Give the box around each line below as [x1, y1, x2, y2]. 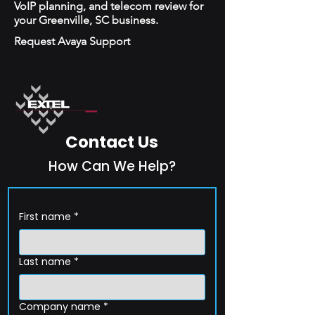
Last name [19, 255, 71, 269]
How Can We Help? [48, 157, 176, 176]
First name [19, 210, 71, 224]
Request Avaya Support [14, 34, 130, 48]
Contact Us [65, 131, 158, 153]
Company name [19, 300, 101, 314]
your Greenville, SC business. [14, 13, 158, 27]
